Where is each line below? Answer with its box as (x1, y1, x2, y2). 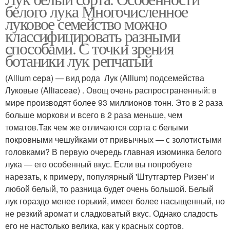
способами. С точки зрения (5, 37, 174, 60)
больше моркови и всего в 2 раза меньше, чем (5, 109, 182, 121)
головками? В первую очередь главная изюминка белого (5, 146, 222, 158)
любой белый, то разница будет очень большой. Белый (5, 183, 214, 195)
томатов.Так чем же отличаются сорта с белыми (5, 121, 188, 133)
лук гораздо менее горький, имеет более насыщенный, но (5, 195, 225, 207)
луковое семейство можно (5, 12, 167, 35)
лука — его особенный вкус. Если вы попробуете (5, 158, 192, 170)
